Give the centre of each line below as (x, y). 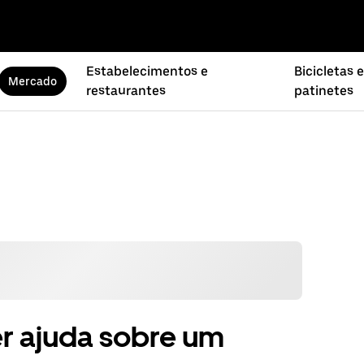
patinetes (323, 91)
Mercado (32, 81)
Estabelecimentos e (147, 71)
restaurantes (126, 91)
